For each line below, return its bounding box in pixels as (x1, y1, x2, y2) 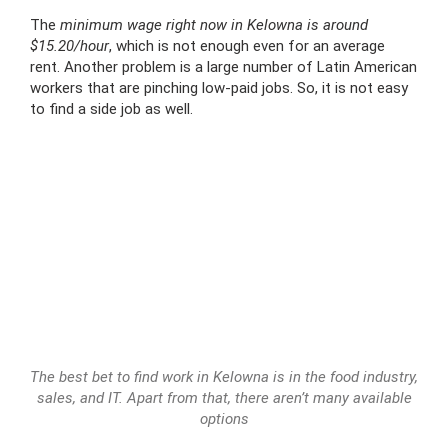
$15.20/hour (30, 36, 109, 55)
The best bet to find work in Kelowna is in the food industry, (30, 368, 418, 387)
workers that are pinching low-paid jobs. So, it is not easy (30, 78, 408, 97)
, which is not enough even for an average (109, 36, 385, 55)
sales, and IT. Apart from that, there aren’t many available (36, 389, 412, 408)
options (199, 410, 249, 429)
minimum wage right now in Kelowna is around (60, 15, 368, 34)
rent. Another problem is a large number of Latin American (30, 57, 417, 76)
